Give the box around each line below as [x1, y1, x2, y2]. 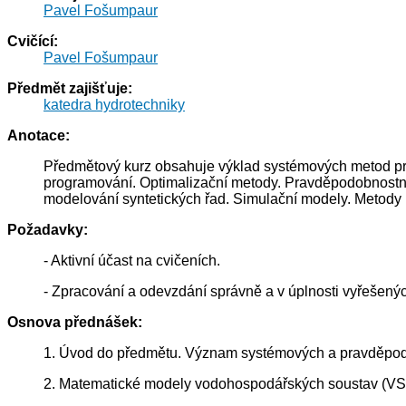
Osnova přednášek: [7, 314, 142, 331]
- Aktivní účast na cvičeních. [43, 253, 220, 269]
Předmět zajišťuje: [7, 81, 132, 97]
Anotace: [7, 128, 70, 144]
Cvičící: [7, 34, 58, 50]
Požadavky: [7, 222, 88, 238]
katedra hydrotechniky [43, 97, 185, 113]
